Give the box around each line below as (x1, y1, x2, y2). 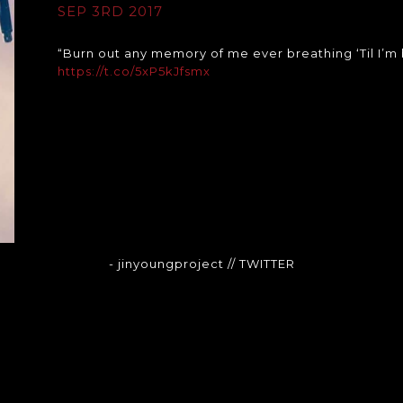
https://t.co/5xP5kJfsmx (58, 63, 211, 78)
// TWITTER (227, 256, 295, 272)
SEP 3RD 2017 (58, 2, 164, 20)
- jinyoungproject (108, 256, 228, 272)
